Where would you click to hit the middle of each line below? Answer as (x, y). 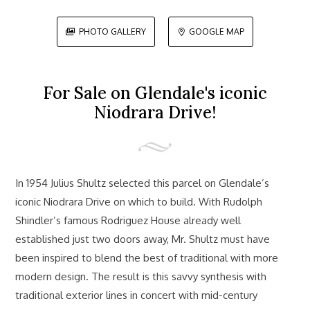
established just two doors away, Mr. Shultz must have (143, 239)
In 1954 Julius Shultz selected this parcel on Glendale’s (143, 183)
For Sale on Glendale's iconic (155, 93)
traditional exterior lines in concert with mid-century (137, 295)
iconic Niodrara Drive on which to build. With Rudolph (139, 201)
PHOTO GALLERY (112, 31)
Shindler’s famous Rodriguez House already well (128, 220)
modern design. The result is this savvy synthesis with (141, 276)
